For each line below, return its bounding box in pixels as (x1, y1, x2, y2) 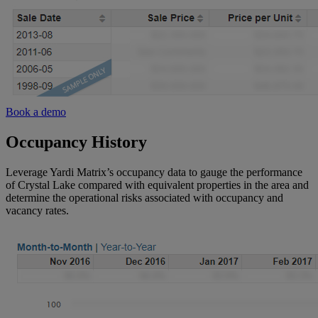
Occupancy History (6, 132, 147, 151)
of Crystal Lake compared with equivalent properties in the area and (6, 178, 309, 191)
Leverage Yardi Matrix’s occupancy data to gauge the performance (6, 165, 302, 178)
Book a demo (6, 105, 66, 118)
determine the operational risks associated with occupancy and (6, 191, 283, 204)
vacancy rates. (6, 204, 69, 216)
